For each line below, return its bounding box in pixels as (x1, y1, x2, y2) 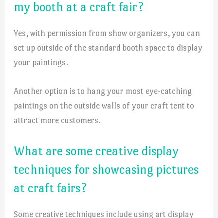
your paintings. (14, 57, 69, 67)
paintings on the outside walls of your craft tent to (14, 100, 195, 110)
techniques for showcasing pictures (14, 162, 199, 177)
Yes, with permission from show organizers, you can (14, 28, 200, 38)
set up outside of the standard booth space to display (14, 42, 203, 53)
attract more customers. (14, 115, 101, 125)
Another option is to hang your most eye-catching (14, 86, 192, 96)
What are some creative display (14, 143, 179, 158)
